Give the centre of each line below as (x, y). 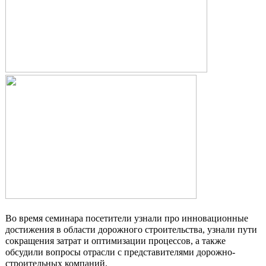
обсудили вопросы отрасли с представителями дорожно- (120, 252)
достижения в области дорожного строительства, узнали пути (131, 229)
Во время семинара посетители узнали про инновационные (127, 218)
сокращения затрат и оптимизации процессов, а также (115, 241)
